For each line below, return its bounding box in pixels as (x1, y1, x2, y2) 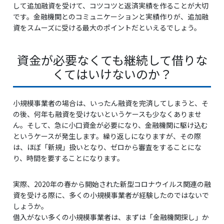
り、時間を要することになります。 (13, 153, 124, 163)
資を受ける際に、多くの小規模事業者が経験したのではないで (13, 190, 209, 200)
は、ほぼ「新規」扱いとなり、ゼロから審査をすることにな (13, 142, 201, 152)
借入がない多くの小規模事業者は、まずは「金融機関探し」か (13, 212, 209, 222)
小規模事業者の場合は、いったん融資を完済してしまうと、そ (13, 98, 208, 108)
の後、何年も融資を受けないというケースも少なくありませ (13, 109, 201, 119)
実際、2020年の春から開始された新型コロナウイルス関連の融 (13, 179, 211, 189)
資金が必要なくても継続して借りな (16, 51, 207, 68)
